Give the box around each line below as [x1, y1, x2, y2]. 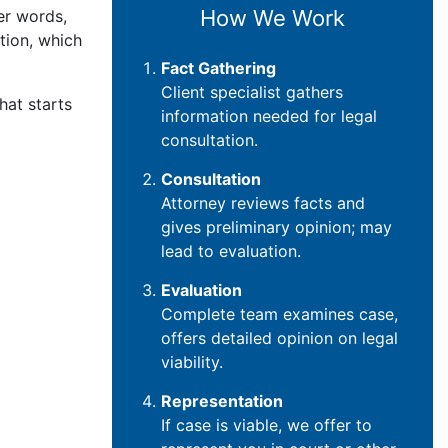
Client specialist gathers [161, 81, 343, 102]
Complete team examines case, [161, 303, 398, 324]
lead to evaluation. [161, 240, 301, 261]
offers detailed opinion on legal [161, 327, 398, 348]
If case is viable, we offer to [161, 414, 372, 435]
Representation [161, 390, 283, 411]
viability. [161, 351, 223, 372]
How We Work [200, 4, 345, 31]
